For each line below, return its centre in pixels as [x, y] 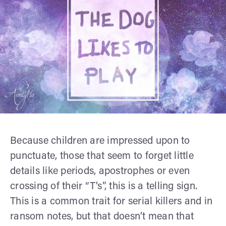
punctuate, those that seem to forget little [102, 156]
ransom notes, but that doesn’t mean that [102, 217]
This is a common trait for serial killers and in [111, 202]
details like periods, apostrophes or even [100, 171]
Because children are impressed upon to [100, 141]
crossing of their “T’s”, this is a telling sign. [104, 186]
